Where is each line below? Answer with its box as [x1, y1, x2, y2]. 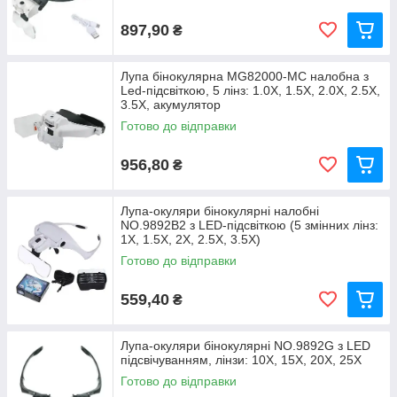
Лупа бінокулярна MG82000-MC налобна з [121, 69, 369, 84]
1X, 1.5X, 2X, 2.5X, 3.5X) [121, 232, 261, 247]
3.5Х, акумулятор [121, 97, 221, 113]
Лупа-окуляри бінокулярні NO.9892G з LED [121, 339, 370, 354]
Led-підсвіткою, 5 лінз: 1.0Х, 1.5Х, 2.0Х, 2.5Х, [121, 83, 380, 98]
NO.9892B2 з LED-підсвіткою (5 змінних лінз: [121, 218, 378, 233]
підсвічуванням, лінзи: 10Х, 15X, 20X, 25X [121, 353, 362, 368]
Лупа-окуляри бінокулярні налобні [121, 204, 319, 219]
